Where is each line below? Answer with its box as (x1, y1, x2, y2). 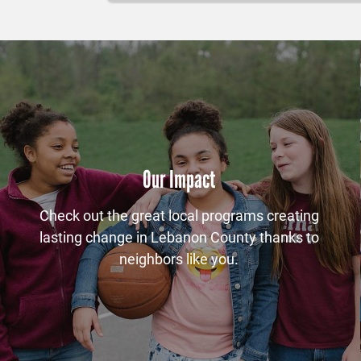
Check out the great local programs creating (39, 205, 319, 225)
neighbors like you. (119, 248, 239, 268)
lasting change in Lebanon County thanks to (39, 226, 319, 247)
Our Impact (143, 164, 215, 194)
